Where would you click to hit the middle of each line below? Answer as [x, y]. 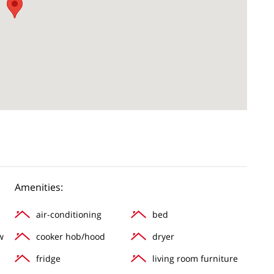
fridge [48, 258]
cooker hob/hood [71, 236]
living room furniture [195, 258]
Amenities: [39, 187]
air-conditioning [69, 214]
